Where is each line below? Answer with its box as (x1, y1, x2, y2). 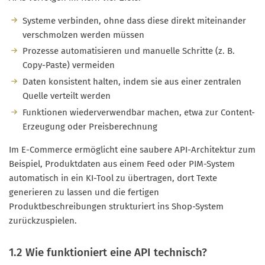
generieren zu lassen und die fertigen (9, 186, 159, 198)
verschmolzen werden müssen (22, 29, 144, 40)
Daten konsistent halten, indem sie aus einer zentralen (22, 76, 241, 88)
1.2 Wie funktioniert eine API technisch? (9, 245, 207, 259)
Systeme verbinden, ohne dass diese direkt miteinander (22, 15, 246, 26)
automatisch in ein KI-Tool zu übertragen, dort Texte (9, 172, 217, 183)
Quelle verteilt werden (22, 91, 111, 102)
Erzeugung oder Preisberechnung (22, 121, 157, 132)
